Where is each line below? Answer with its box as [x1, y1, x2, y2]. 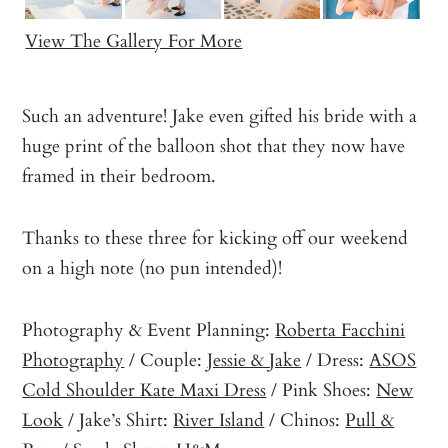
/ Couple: [124, 345, 208, 374]
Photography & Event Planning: [22, 315, 276, 344]
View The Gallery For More [25, 26, 243, 55]
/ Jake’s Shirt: [63, 405, 174, 434]
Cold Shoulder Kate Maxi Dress [22, 375, 267, 404]
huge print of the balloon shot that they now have [22, 131, 406, 160]
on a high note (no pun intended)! [22, 253, 283, 282]
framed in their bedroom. [22, 161, 217, 190]
